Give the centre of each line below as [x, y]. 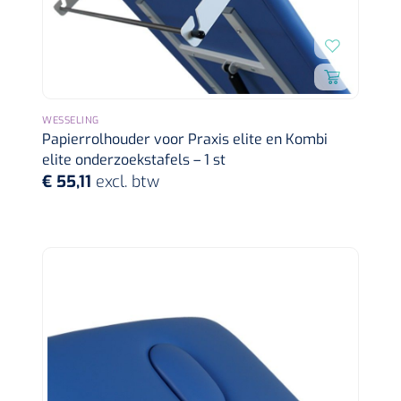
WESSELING [71, 120]
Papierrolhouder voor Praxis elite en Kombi [185, 139]
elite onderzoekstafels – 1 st [134, 159]
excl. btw [128, 181]
